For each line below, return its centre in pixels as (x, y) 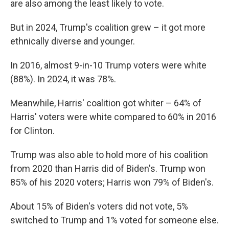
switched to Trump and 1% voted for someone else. (114, 220)
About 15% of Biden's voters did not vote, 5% (99, 206)
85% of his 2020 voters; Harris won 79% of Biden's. (112, 182)
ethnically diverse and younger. (73, 41)
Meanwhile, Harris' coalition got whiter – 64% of (106, 103)
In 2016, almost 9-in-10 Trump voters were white (108, 65)
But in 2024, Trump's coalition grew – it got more (108, 27)
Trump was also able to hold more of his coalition (109, 155)
